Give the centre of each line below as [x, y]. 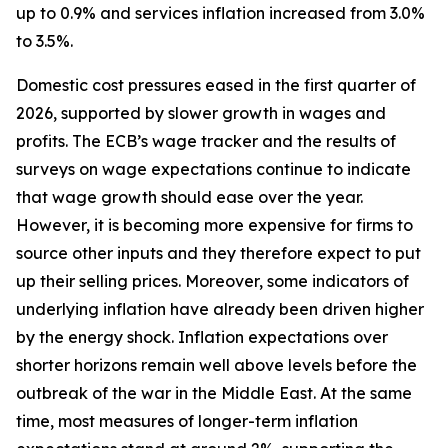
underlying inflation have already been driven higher [220, 309]
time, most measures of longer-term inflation [187, 421]
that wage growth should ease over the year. [189, 197]
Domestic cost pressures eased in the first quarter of [216, 85]
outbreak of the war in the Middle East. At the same [214, 393]
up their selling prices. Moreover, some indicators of [212, 281]
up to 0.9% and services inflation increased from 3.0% [220, 13]
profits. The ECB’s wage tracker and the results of [206, 141]
